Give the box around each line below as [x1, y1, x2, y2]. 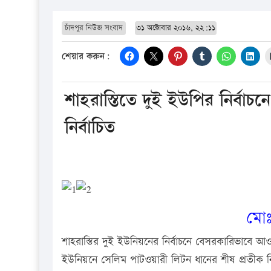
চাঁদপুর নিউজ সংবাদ [65, 22, 123, 33]
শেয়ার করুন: [62, 50, 110, 64]
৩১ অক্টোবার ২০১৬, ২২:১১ [136, 22, 215, 33]
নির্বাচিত [65, 114, 115, 140]
